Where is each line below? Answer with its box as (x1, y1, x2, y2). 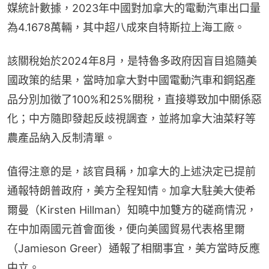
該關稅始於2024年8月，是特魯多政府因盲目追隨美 (7, 54, 257, 67)
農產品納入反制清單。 (7, 131, 115, 144)
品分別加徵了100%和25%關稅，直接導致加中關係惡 (7, 92, 262, 106)
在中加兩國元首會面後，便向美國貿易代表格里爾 (7, 222, 245, 235)
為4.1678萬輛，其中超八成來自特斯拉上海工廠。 (7, 20, 245, 34)
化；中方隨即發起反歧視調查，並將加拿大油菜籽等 (7, 112, 256, 125)
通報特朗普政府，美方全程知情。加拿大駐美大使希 (7, 184, 256, 197)
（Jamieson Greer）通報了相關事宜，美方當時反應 (7, 241, 260, 255)
